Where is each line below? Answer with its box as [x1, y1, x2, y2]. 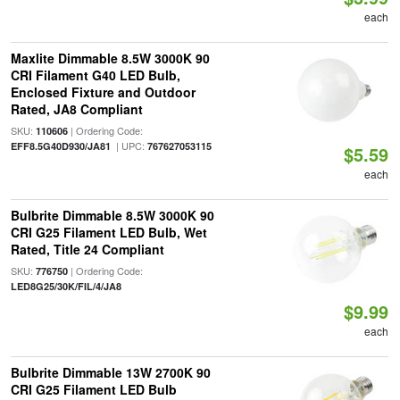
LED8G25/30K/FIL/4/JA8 [10, 279, 121, 293]
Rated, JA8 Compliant [10, 100, 143, 118]
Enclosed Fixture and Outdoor [10, 83, 196, 101]
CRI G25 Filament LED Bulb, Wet [10, 223, 207, 241]
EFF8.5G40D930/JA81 [10, 139, 111, 153]
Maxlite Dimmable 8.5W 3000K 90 [10, 49, 210, 67]
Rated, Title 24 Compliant [10, 240, 164, 258]
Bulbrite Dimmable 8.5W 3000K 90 [10, 206, 214, 224]
